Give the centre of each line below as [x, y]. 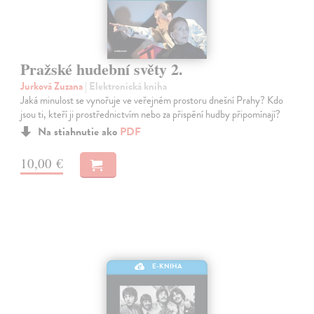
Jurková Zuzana [53, 87]
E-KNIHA [168, 266]
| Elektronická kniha [126, 87]
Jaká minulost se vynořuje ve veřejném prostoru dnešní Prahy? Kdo [152, 101]
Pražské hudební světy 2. [102, 69]
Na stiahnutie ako [79, 132]
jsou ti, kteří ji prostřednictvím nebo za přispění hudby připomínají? [151, 115]
